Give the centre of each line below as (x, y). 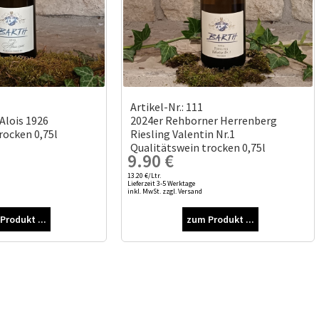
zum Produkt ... (220, 219)
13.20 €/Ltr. (144, 175)
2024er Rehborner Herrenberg (203, 121)
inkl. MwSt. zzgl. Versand (164, 191)
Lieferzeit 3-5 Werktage (161, 183)
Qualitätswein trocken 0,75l (198, 148)
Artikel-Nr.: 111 (166, 107)
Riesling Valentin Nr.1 (182, 134)
